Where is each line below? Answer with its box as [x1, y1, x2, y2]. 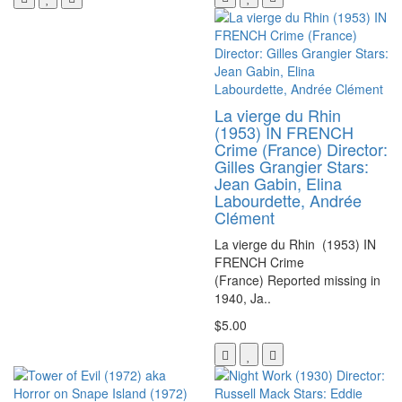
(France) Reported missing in [214, 270, 380, 289]
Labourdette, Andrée [214, 188, 362, 212]
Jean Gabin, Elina [214, 170, 342, 195]
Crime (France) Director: [214, 136, 388, 161]
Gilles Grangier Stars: [214, 153, 369, 178]
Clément [214, 205, 275, 229]
